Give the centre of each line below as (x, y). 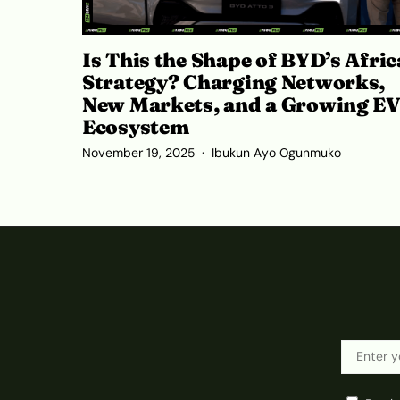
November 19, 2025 (138, 154)
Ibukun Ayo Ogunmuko (276, 154)
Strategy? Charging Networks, (234, 83)
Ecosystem (136, 127)
